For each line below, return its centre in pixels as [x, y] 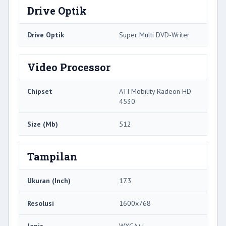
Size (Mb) [43, 124]
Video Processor [69, 67]
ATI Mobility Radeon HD [155, 92]
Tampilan [52, 157]
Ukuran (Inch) [49, 181]
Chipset [40, 92]
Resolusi [41, 204]
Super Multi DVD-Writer [154, 35]
